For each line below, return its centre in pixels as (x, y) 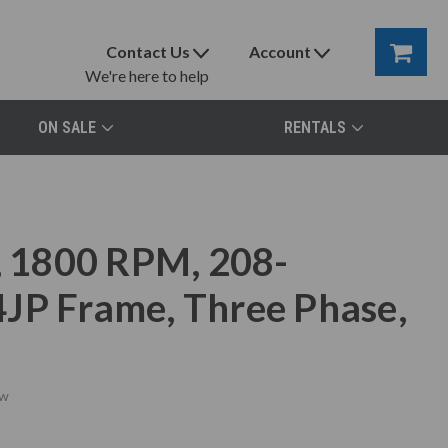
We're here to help (147, 75)
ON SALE (66, 127)
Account (280, 51)
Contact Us (148, 51)
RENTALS (314, 127)
